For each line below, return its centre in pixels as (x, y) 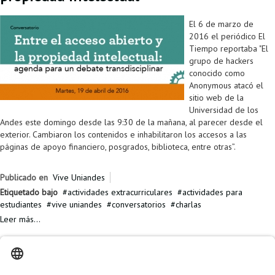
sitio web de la (216, 98)
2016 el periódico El (227, 37)
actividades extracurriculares (120, 192)
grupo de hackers (221, 61)
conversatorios (139, 205)
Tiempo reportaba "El (229, 49)
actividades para (212, 192)
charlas (188, 205)
